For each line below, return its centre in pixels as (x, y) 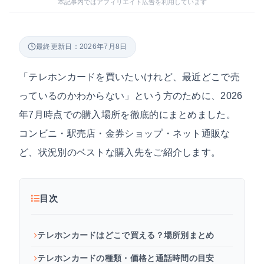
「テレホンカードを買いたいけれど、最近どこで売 (129, 76)
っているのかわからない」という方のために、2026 (131, 95)
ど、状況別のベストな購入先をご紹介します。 (120, 152)
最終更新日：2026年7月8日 (82, 46)
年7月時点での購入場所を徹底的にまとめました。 (127, 114)
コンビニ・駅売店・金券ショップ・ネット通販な (125, 133)
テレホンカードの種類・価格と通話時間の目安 (126, 258)
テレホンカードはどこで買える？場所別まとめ (126, 235)
